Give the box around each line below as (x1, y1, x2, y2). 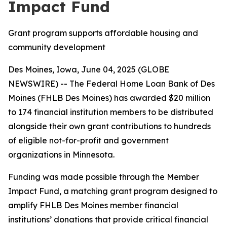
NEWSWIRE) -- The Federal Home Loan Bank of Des (8, 79, 215, 89)
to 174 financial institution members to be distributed (8, 107, 213, 117)
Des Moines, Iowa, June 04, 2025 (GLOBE (8, 64, 169, 74)
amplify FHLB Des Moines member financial (8, 200, 178, 210)
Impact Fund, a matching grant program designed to (8, 186, 217, 196)
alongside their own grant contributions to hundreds (8, 121, 211, 131)
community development (8, 42, 105, 52)
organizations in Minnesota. (8, 149, 115, 160)
